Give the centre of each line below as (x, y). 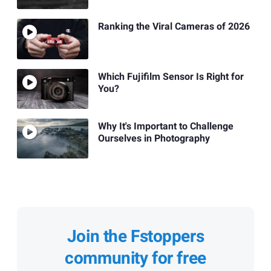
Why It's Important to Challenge (165, 127)
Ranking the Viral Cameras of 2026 (174, 27)
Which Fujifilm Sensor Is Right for (171, 77)
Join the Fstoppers (135, 237)
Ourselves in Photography (154, 139)
